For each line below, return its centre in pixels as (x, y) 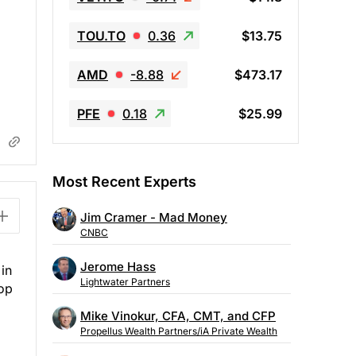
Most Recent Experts (124, 181)
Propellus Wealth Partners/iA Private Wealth (179, 331)
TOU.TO (101, 35)
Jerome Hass (118, 267)
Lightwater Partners (125, 282)
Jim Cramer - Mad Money (154, 218)
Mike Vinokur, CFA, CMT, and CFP (178, 316)
